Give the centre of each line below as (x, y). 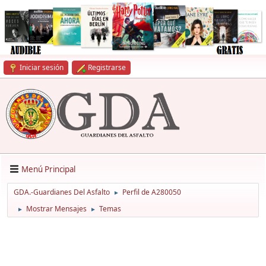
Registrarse (107, 67)
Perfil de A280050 (152, 192)
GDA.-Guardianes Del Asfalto (62, 192)
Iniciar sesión (42, 67)
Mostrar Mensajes (56, 209)
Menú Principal (48, 169)
